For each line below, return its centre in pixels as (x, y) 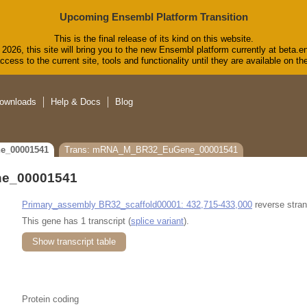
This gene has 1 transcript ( (76, 221)
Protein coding (50, 299)
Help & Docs (76, 102)
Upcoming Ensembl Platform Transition (153, 17)
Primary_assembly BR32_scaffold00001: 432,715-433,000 (137, 204)
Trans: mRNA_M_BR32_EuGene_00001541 (151, 150)
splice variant (157, 221)
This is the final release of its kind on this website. (153, 39)
